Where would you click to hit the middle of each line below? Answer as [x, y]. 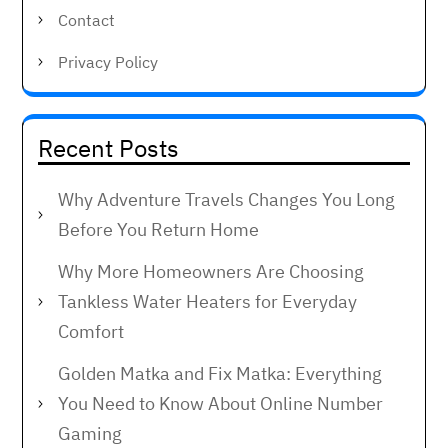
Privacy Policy [108, 61]
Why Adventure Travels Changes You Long [226, 199]
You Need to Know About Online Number [220, 403]
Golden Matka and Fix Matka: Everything [220, 373]
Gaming [90, 433]
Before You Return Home [158, 229]
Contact [86, 19]
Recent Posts [108, 147]
